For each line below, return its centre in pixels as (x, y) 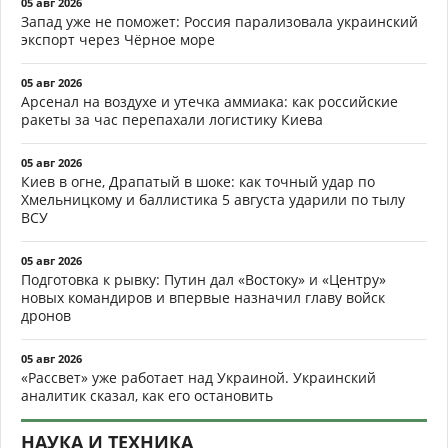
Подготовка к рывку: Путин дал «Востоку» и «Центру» (203, 280)
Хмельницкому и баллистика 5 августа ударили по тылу (213, 200)
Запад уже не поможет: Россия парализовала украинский (219, 22)
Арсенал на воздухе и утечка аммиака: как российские (209, 102)
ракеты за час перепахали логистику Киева (172, 120)
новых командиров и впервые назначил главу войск (203, 298)
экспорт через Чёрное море (118, 40)
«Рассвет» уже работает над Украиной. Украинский (198, 378)
